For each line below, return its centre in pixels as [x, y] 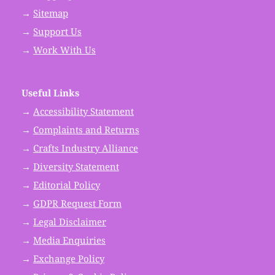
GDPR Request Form [77, 203]
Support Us [57, 31]
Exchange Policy [69, 258]
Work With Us [64, 50]
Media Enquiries [69, 240]
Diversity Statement [76, 166]
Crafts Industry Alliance [86, 148]
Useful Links [50, 93]
